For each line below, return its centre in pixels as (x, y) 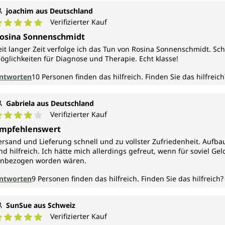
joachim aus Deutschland (49, 11)
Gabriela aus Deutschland (50, 103)
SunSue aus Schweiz (41, 205)
